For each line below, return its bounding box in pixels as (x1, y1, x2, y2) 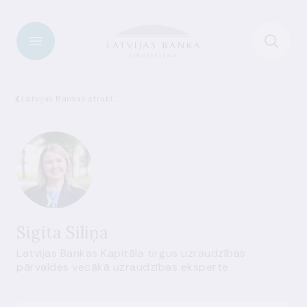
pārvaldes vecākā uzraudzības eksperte (16, 260, 229, 274)
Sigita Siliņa (16, 222, 108, 243)
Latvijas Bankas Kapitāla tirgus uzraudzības (16, 246, 246, 260)
